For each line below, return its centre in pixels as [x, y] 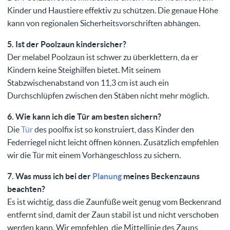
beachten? [26, 189]
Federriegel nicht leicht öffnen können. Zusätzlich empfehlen [113, 142]
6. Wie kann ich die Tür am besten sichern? [84, 117]
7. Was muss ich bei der [50, 176]
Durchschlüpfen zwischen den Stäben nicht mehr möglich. [108, 96]
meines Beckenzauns [161, 176]
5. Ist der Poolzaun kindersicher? [67, 44]
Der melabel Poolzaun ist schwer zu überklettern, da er [103, 57]
